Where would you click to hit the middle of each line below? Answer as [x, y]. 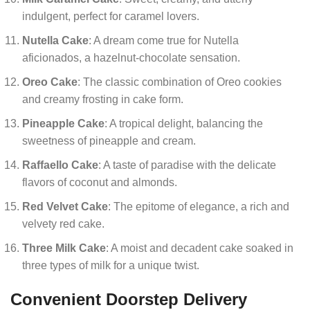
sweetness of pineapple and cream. [109, 140]
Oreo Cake [50, 82]
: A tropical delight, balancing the [184, 123]
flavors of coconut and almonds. [100, 182]
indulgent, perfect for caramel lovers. [111, 16]
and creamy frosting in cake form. [103, 99]
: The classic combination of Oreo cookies [180, 82]
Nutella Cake [55, 40]
